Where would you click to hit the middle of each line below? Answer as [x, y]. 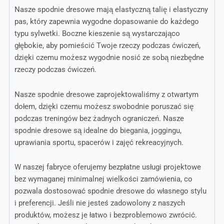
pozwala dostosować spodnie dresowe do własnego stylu [110, 191]
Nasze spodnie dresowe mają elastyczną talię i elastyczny [111, 10]
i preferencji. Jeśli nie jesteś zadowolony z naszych [99, 203]
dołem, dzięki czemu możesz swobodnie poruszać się [104, 106]
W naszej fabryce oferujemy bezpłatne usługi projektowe [107, 167]
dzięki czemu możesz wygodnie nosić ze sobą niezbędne [109, 58]
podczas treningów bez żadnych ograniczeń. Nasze [99, 118]
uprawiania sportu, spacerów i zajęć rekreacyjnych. [99, 142]
